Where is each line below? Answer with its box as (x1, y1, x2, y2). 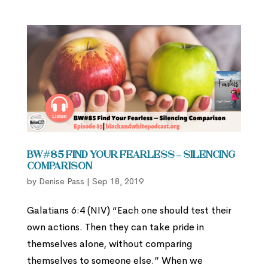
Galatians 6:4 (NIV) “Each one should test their (26, 204, 232, 217)
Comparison (26, 162, 92, 172)
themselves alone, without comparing (26, 237, 192, 251)
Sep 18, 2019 (92, 176, 144, 187)
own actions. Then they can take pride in (26, 221, 204, 234)
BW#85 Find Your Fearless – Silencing (26, 151, 235, 161)
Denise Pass (38, 176, 84, 187)
